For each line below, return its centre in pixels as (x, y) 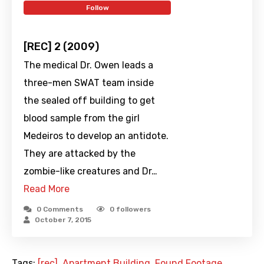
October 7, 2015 (63, 220)
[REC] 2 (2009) (61, 47)
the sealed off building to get (89, 101)
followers (133, 209)
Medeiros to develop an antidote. (96, 136)
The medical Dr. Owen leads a (88, 65)
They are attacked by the (80, 154)
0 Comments (60, 209)
